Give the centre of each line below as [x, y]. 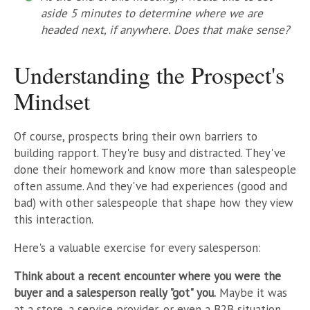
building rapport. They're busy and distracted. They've [150, 153]
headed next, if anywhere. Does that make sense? [165, 29]
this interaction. [54, 219]
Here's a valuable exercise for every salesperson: [137, 247]
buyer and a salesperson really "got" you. [115, 292]
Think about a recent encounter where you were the [147, 276]
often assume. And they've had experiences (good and [151, 186]
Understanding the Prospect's [149, 74]
